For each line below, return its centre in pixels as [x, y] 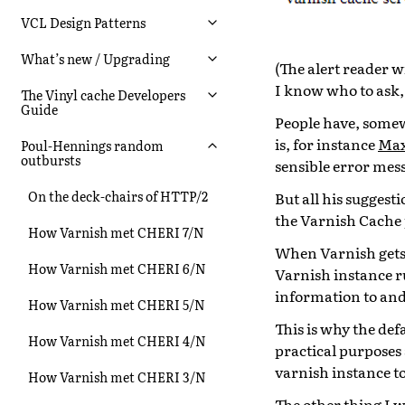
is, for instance [326, 143]
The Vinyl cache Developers [103, 94]
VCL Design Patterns [83, 22]
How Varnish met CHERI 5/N [117, 304]
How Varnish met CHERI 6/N [117, 268]
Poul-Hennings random [92, 145]
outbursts [51, 160]
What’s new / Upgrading [95, 58]
